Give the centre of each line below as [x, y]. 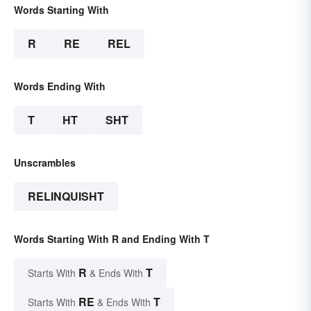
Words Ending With [60, 86]
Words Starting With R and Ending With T [112, 239]
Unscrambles [45, 163]
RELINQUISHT [66, 196]
